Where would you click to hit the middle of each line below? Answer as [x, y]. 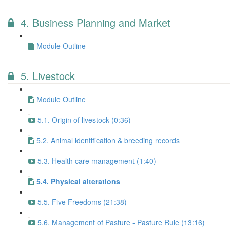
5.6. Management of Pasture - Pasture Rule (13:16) [121, 222]
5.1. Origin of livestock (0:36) [84, 120]
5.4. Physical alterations [78, 181]
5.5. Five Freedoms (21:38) [82, 202]
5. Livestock [48, 76]
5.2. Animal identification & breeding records [108, 140]
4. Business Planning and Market [95, 22]
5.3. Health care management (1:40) [97, 161]
